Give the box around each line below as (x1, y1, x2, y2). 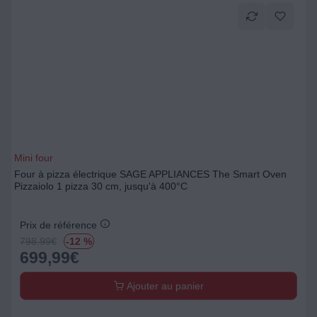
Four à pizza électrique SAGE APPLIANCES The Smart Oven (14, 168, 287, 180)
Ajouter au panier (123, 280, 204, 292)
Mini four (14, 152, 53, 163)
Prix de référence (20, 219, 100, 231)
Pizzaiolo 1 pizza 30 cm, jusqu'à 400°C (14, 180, 188, 192)
